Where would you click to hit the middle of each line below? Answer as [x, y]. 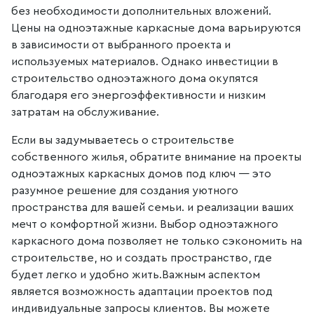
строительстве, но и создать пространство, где [142, 258]
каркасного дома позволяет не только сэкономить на [157, 241]
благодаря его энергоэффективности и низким [138, 95]
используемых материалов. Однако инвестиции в [145, 62]
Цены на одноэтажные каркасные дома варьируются [156, 28]
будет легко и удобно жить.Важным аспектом [136, 275]
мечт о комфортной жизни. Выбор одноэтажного [145, 224]
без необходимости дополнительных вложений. [141, 11]
